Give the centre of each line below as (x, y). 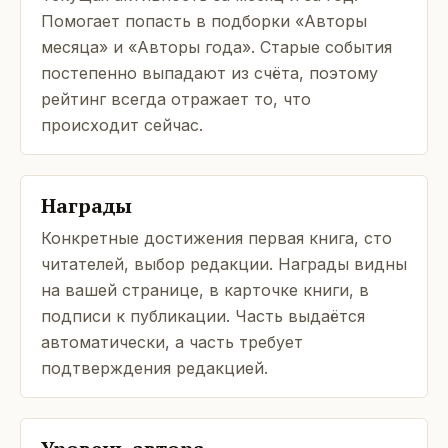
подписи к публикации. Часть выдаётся (203, 316)
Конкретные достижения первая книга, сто (216, 238)
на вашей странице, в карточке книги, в (205, 290)
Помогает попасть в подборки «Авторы (204, 21)
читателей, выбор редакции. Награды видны (224, 264)
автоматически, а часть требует (172, 342)
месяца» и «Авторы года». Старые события (216, 47)
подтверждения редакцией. (154, 368)
